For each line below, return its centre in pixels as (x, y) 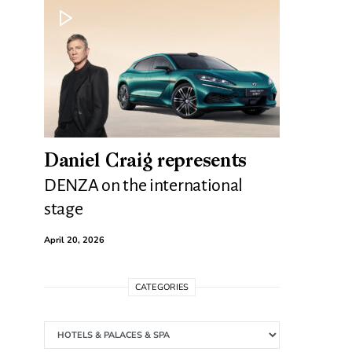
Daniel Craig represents (146, 162)
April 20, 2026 (74, 240)
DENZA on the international (144, 185)
